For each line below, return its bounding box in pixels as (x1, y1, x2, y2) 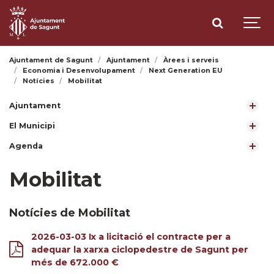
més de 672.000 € (31, 257, 119, 268)
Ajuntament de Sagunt (9, 56, 93, 64)
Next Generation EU (149, 67, 223, 75)
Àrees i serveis (163, 56, 220, 64)
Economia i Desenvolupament (23, 67, 136, 75)
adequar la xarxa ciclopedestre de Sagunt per (31, 244, 248, 256)
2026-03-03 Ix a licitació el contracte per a (31, 231, 231, 243)
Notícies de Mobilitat (9, 206, 130, 220)
